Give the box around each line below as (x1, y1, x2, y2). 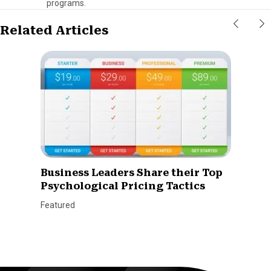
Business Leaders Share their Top (40, 166, 223, 178)
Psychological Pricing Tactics (40, 180, 205, 192)
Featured (40, 200, 75, 210)
